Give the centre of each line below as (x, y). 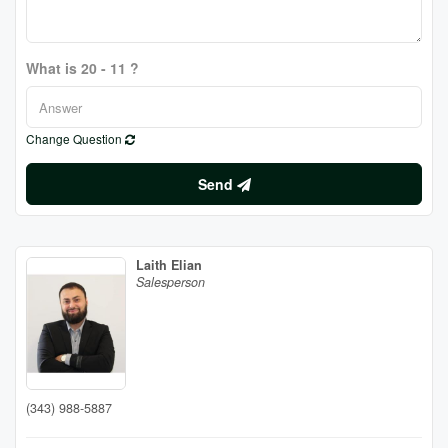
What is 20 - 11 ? (82, 68)
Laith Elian (169, 265)
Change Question (75, 138)
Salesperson (170, 282)
